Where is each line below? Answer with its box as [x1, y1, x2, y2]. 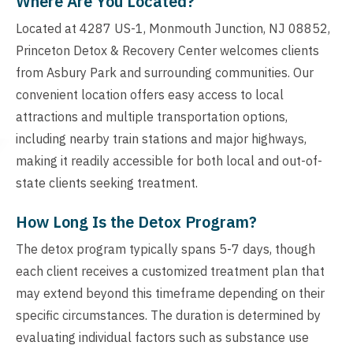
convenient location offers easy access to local [16, 87, 284, 103]
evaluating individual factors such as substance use [16, 329, 309, 346]
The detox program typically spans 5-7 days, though [16, 241, 315, 258]
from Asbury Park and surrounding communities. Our [16, 65, 314, 81]
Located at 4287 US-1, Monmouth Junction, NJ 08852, [16, 20, 330, 37]
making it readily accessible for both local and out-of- [16, 153, 322, 169]
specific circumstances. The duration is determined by [16, 307, 321, 324]
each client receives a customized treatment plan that [16, 263, 325, 280]
